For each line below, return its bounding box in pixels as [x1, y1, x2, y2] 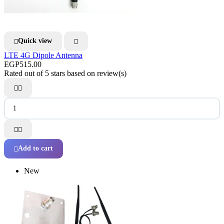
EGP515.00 [4, 59, 41, 68]
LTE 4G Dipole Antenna [4, 50, 82, 59]
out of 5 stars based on [24, 68, 97, 77]
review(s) [97, 68, 126, 77]
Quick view [18, 37, 52, 45]
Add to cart [18, 144, 53, 152]
